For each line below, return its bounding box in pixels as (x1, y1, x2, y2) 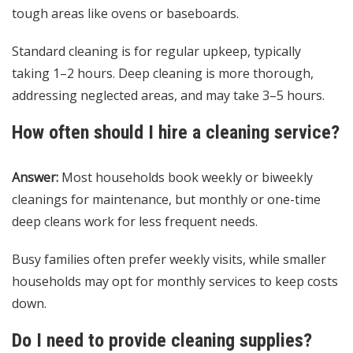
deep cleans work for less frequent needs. (12, 213, 258, 231)
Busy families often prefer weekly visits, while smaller (12, 251, 326, 269)
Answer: (12, 169, 58, 187)
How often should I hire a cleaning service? (12, 121, 340, 144)
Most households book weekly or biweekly (58, 169, 313, 187)
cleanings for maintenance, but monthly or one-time (12, 191, 321, 209)
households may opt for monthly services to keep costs (12, 273, 338, 291)
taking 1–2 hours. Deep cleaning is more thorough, (12, 65, 314, 83)
